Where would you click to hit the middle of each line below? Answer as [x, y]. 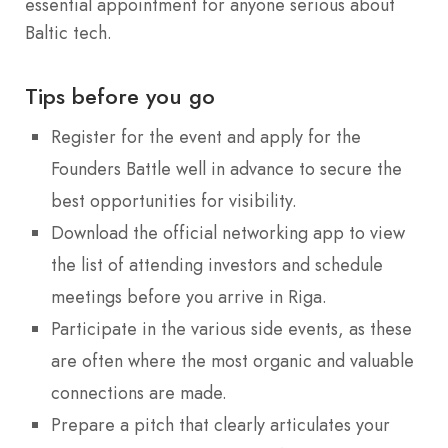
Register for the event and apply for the [206, 136]
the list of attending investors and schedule [217, 264]
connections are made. [139, 392]
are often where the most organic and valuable [232, 360]
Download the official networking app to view [228, 232]
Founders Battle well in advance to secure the [226, 168]
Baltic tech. [68, 33]
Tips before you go [120, 95]
